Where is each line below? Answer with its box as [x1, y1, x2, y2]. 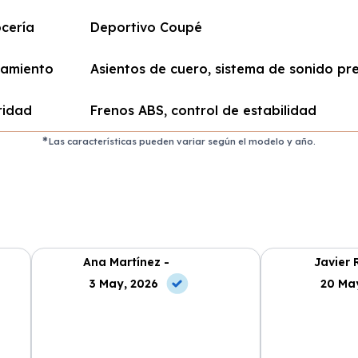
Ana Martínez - [83, 254, 170, 269]
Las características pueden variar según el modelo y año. [49, 136, 316, 147]
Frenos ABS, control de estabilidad [90, 102, 317, 118]
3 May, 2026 [89, 276, 159, 291]
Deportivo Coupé [90, 19, 203, 35]
